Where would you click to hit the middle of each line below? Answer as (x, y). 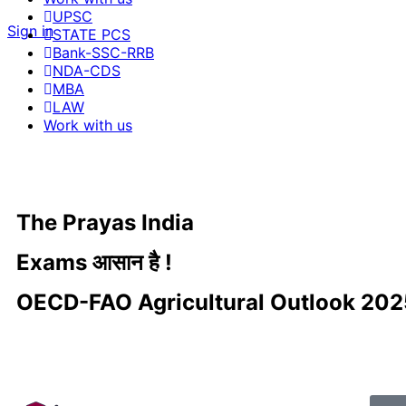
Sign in (30, 31)
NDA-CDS (87, 71)
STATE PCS (92, 34)
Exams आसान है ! (94, 262)
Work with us (88, 125)
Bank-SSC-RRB (103, 53)
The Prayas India (105, 222)
